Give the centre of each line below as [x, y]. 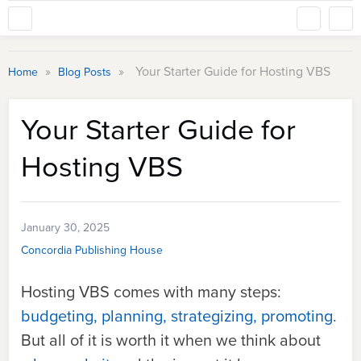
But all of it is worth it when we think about [171, 340]
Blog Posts [86, 72]
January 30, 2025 [65, 228]
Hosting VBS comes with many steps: [151, 292]
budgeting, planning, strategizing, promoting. [179, 316]
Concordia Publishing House [92, 250]
